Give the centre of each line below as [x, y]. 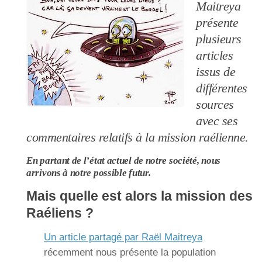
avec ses [217, 121]
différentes [222, 89]
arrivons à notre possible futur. [89, 173]
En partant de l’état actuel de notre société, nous [124, 161]
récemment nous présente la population [130, 253]
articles [214, 56]
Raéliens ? [60, 213]
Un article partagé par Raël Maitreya [123, 237]
